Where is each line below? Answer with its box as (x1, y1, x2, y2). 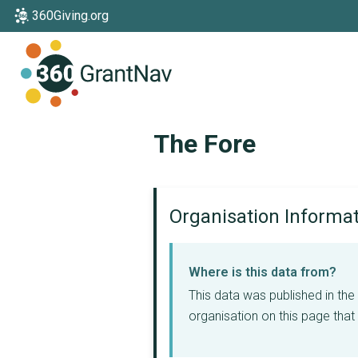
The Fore (153, 129, 256, 159)
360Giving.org (32, 8, 109, 23)
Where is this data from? (189, 265, 336, 280)
